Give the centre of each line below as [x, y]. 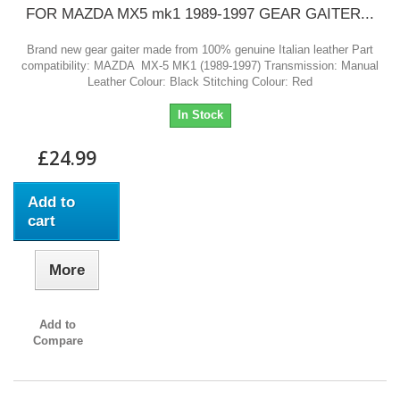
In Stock [200, 115]
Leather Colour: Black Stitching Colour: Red [200, 82]
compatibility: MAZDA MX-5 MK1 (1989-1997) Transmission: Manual [200, 66]
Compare [58, 341]
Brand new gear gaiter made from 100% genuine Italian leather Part [200, 50]
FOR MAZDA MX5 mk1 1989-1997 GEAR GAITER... [200, 14]
